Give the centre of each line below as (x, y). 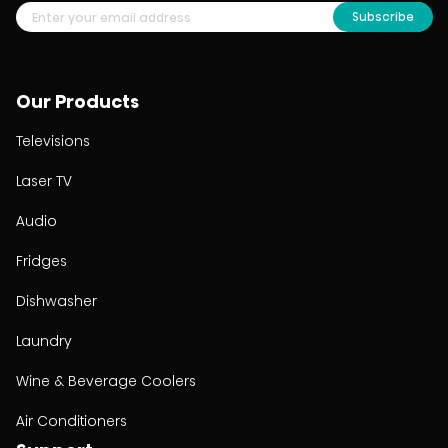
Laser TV (44, 181)
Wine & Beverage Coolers (106, 381)
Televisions (53, 141)
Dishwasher (56, 301)
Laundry (44, 341)
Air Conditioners (71, 421)
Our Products (77, 101)
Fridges (41, 261)
